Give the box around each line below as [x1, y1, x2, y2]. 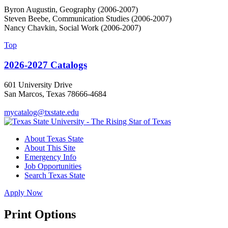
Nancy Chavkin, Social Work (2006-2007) [4, 23, 141, 33]
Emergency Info [24, 152, 76, 161]
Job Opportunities [24, 161, 81, 170]
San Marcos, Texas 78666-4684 [4, 89, 106, 98]
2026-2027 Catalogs [4, 60, 87, 71]
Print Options [4, 207, 76, 221]
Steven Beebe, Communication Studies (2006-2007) [4, 14, 172, 23]
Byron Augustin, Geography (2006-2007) [4, 5, 138, 14]
